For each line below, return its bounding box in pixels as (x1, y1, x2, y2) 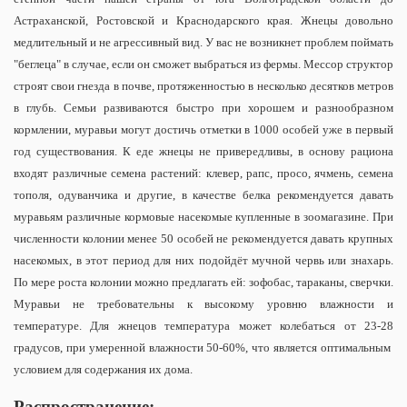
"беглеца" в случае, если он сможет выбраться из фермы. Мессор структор (14, 56, 393, 71)
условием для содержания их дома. (14, 362, 195, 376)
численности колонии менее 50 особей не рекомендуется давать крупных (14, 231, 393, 245)
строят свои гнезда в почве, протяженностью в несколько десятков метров (14, 78, 393, 93)
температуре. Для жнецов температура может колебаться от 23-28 (14, 318, 393, 333)
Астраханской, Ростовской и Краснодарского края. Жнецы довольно (14, 13, 393, 27)
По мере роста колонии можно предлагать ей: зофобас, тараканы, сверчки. (14, 274, 393, 289)
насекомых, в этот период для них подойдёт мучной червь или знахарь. (14, 253, 393, 267)
